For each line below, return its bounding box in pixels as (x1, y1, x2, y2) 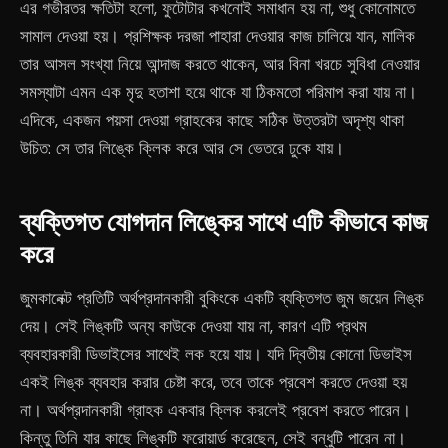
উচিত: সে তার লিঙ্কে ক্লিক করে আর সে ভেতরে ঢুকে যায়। (20, 137, 344, 159)
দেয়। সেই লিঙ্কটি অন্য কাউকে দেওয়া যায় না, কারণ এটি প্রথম (20, 315, 367, 337)
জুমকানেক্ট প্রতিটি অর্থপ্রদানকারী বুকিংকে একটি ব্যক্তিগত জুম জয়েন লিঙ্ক (20, 287, 424, 309)
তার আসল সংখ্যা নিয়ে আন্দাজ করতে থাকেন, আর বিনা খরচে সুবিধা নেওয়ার (20, 53, 420, 75)
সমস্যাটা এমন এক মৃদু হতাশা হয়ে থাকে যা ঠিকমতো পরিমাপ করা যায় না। (20, 81, 417, 103)
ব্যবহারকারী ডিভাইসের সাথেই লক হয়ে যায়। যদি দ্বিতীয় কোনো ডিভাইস (20, 343, 412, 365)
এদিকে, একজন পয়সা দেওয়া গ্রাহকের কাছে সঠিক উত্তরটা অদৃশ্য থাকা (20, 109, 404, 131)
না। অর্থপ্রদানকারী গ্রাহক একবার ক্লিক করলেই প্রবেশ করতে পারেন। (20, 399, 411, 421)
